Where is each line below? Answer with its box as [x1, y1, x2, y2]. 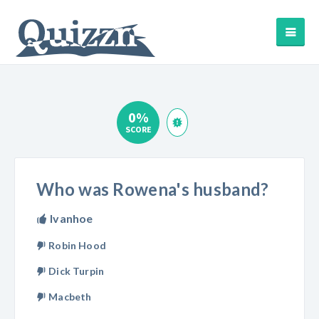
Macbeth [46, 291, 92, 303]
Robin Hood [46, 239, 106, 251]
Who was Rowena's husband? [36, 179, 269, 199]
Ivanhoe [48, 211, 93, 225]
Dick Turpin [46, 265, 105, 277]
